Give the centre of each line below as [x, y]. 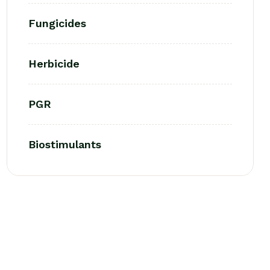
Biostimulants [65, 144]
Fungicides [57, 23]
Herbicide [54, 64]
